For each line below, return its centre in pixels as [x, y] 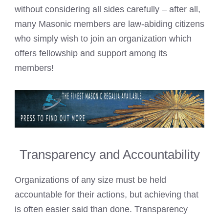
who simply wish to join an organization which [103, 38]
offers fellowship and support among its [91, 53]
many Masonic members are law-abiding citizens [109, 24]
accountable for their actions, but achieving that [107, 195]
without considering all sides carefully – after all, [108, 9]
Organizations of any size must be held [90, 180]
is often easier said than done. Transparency [101, 209]
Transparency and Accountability [109, 155]
